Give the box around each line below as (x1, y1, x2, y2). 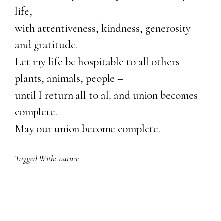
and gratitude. (15, 37, 77, 52)
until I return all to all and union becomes (15, 88, 198, 102)
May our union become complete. (15, 121, 160, 136)
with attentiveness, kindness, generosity (15, 21, 191, 35)
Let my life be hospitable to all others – (15, 54, 188, 69)
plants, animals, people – (15, 71, 123, 85)
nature (59, 152, 79, 164)
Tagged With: (15, 152, 59, 164)
